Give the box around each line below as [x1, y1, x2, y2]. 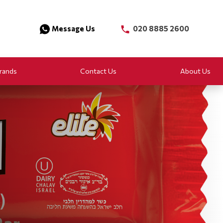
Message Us [51, 23, 95, 33]
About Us [180, 67, 211, 75]
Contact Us [80, 67, 117, 75]
